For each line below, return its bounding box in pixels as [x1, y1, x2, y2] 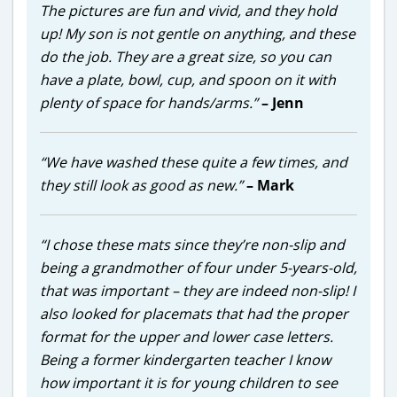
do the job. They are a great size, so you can [40, 46, 331, 66]
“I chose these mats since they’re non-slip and [40, 234, 345, 254]
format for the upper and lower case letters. [40, 326, 333, 346]
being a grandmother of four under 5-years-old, [40, 257, 357, 277]
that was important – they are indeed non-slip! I [40, 280, 355, 300]
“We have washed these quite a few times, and [40, 152, 347, 172]
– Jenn [261, 92, 304, 113]
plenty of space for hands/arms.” [40, 92, 258, 113]
